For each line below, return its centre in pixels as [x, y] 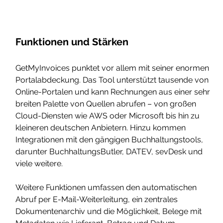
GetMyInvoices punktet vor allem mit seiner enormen [113, 68]
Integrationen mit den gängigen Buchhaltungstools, [111, 139]
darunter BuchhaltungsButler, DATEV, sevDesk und [110, 151]
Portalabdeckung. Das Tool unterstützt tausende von [113, 80]
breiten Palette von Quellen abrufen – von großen [107, 104]
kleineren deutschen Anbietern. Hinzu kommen [102, 127]
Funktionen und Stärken [72, 42]
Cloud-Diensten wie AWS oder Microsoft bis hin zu [109, 115]
